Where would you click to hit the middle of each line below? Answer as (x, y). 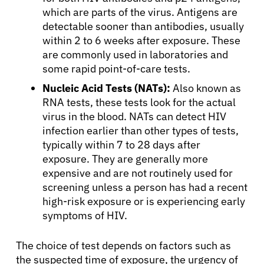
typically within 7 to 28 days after (121, 144)
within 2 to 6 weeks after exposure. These (141, 40)
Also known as (206, 88)
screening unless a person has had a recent (145, 187)
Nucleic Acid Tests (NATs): (106, 88)
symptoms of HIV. (85, 215)
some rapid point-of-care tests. (116, 68)
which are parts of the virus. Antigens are (140, 12)
